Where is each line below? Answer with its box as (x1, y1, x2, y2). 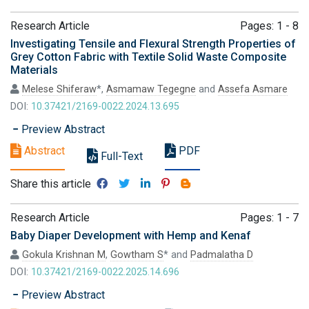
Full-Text (98, 150, 143, 163)
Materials (10, 63, 58, 77)
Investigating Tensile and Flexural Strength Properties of (10, 37, 296, 50)
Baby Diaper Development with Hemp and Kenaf (10, 229, 251, 242)
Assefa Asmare (218, 83, 288, 95)
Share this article (10, 177, 91, 190)
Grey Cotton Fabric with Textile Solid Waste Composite (10, 50, 286, 63)
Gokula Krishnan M (22, 249, 106, 261)
